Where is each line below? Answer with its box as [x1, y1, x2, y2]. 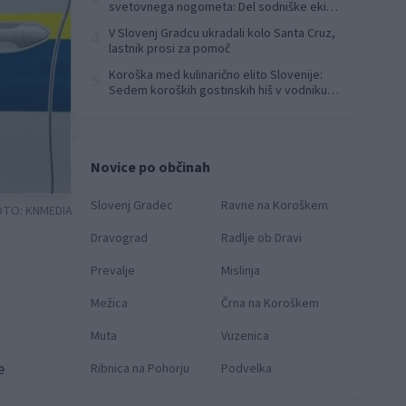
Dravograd [91, 229, 148, 247]
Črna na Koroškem [221, 295, 319, 313]
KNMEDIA [25, 202, 72, 221]
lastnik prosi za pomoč [109, 40, 230, 58]
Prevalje [91, 262, 135, 280]
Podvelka [221, 360, 272, 378]
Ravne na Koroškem [221, 197, 328, 215]
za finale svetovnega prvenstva [109, 14, 280, 32]
